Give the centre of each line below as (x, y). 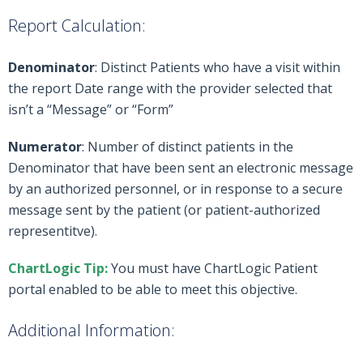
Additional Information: (92, 330)
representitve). (53, 231)
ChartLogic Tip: (58, 268)
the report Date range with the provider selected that (170, 88)
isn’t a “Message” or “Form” (91, 109)
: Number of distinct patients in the (188, 147)
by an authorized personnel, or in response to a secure (175, 189)
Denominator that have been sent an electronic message (181, 168)
